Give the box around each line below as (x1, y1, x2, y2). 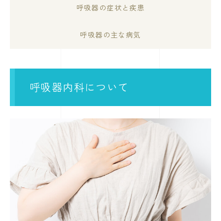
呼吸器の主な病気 (80, 29, 141, 39)
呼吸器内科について (30, 79, 129, 94)
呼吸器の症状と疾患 (76, 2, 145, 12)
